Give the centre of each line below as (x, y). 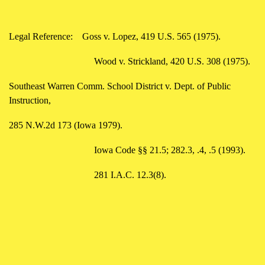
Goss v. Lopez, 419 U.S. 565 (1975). (151, 36)
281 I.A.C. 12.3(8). (130, 174)
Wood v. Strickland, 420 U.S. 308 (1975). (172, 61)
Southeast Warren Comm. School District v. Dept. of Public (120, 86)
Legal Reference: (41, 36)
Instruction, (31, 100)
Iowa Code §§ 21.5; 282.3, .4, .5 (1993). (170, 150)
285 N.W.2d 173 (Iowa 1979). (66, 125)
